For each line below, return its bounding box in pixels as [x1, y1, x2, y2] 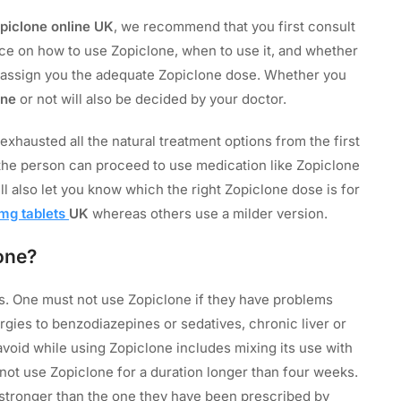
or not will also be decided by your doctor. [20, 90, 286, 107]
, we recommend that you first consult [114, 17, 355, 35]
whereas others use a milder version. [92, 204, 331, 222]
